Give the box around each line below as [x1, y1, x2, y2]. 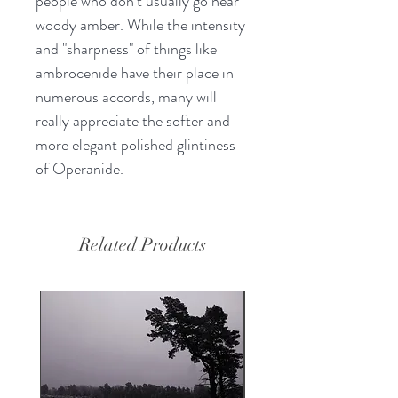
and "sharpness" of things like [36, 36, 217, 60]
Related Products [78, 233, 206, 256]
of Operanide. [36, 156, 123, 180]
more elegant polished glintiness [36, 132, 235, 156]
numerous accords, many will [36, 84, 217, 108]
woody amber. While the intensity [36, 12, 245, 36]
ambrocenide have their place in [36, 60, 234, 84]
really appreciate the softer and [36, 108, 230, 132]
